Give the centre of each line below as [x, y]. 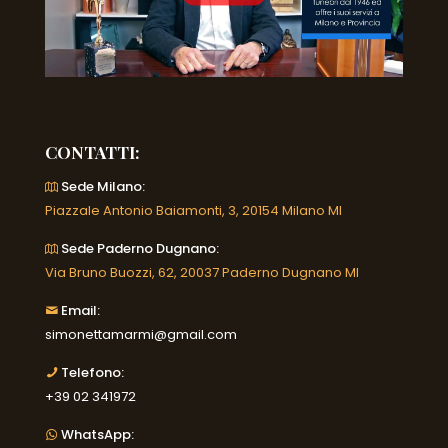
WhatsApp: [96, 434]
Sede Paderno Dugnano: [138, 248]
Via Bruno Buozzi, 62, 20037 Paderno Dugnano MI [202, 272]
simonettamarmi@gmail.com [141, 334]
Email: [79, 310]
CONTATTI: [92, 151]
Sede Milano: [101, 186]
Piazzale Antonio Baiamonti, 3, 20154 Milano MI [193, 210]
